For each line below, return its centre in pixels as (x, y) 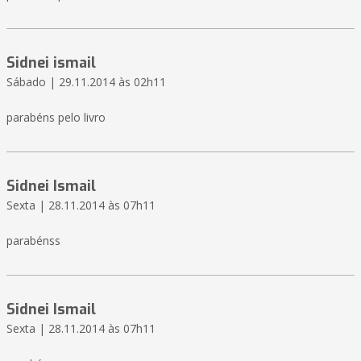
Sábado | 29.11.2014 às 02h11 (86, 82)
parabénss (33, 241)
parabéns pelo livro (56, 118)
